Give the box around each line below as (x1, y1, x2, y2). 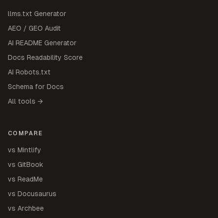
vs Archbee (8, 204, 44, 212)
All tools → (8, 97, 43, 105)
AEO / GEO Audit (8, 24, 61, 32)
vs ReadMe (8, 175, 43, 183)
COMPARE (8, 129, 43, 137)
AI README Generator (8, 38, 76, 47)
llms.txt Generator (8, 9, 66, 18)
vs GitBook (8, 160, 43, 168)
